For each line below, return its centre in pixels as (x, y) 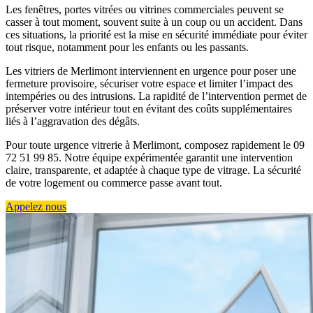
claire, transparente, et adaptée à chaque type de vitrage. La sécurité (153, 170)
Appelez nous (36, 207)
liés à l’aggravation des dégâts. (73, 122)
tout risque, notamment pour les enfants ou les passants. (127, 48)
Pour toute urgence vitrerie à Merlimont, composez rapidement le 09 (155, 145)
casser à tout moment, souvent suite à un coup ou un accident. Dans (154, 22)
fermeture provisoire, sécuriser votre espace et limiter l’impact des (149, 84)
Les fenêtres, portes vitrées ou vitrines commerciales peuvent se (145, 10)
